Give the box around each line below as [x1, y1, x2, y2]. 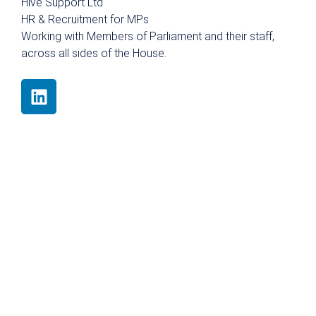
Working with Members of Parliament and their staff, [21, 30, 274, 43]
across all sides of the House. [21, 47, 166, 60]
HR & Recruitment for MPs [21, 13, 149, 26]
